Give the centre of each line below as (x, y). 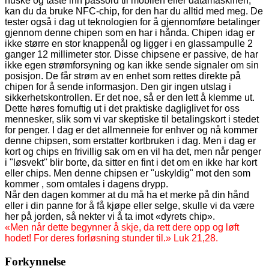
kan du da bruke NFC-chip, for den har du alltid (105, 11)
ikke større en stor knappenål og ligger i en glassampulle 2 (129, 43)
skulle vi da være (219, 205)
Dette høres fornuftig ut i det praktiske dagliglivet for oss (122, 108)
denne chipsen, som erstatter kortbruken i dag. (104, 141)
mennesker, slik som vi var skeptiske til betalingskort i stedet (132, 119)
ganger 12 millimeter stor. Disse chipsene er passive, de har (131, 54)
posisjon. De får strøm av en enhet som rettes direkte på (123, 76)
